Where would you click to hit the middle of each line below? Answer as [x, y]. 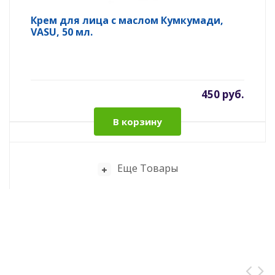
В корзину [137, 122]
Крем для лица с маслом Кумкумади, [127, 20]
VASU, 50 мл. [62, 32]
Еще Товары [148, 168]
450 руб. [223, 94]
